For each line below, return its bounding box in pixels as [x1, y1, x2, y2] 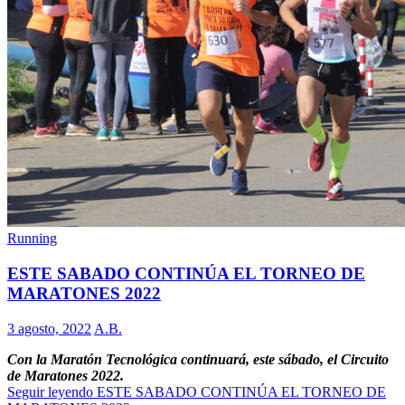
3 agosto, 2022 [7, 320, 91, 336]
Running [7, 231, 57, 247]
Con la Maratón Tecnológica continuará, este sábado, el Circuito [7, 351, 389, 367]
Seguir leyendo [7, 383, 97, 400]
